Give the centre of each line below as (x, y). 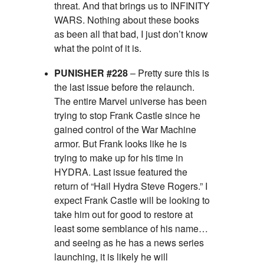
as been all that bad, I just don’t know (131, 34)
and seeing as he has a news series (129, 242)
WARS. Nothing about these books (127, 19)
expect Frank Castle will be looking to (132, 200)
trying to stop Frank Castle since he (127, 115)
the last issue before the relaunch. (124, 87)
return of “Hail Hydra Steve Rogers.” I (131, 186)
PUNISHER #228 (91, 72)
